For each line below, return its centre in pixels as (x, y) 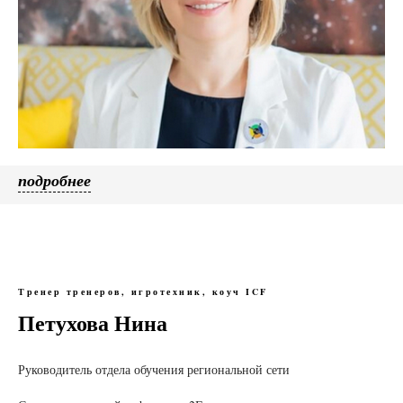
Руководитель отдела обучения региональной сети (154, 370)
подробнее (54, 181)
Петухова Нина (93, 323)
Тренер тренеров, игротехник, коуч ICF (143, 292)
